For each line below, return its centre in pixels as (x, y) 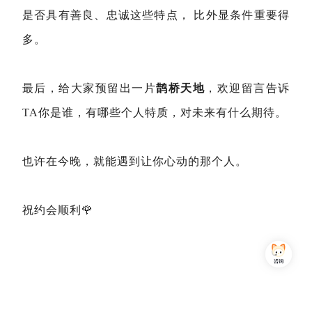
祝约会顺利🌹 (58, 210)
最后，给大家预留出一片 (89, 88)
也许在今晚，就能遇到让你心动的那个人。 (135, 162)
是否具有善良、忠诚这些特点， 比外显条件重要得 (156, 15)
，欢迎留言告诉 (248, 88)
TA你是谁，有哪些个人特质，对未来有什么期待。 (155, 113)
